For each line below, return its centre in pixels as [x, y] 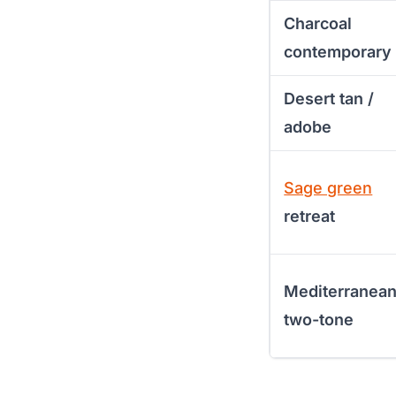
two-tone [319, 319]
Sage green [328, 187]
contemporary [338, 51]
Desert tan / [329, 98]
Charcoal [318, 23]
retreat [310, 216]
